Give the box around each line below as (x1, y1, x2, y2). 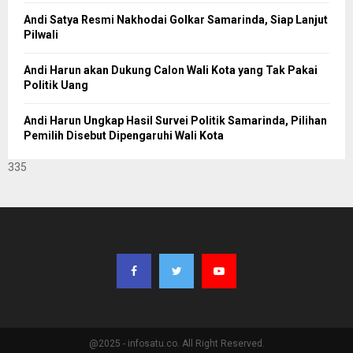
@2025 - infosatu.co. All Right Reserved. (88, 337, 265, 349)
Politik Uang (24, 78, 88, 91)
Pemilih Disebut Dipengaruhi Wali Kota (24, 128, 224, 142)
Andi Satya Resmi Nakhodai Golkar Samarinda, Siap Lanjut (24, 13, 328, 26)
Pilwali (24, 28, 58, 41)
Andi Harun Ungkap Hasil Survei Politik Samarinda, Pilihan (24, 113, 327, 127)
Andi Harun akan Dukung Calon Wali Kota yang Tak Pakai (24, 63, 318, 76)
